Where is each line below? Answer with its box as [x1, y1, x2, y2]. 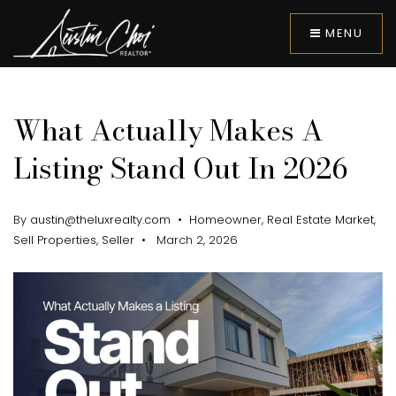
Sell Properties [13, 232, 96, 248]
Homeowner [189, 211, 262, 228]
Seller [102, 232, 134, 248]
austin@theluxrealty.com [30, 211, 171, 228]
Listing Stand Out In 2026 [13, 147, 347, 190]
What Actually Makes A [13, 109, 324, 152]
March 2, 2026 [153, 232, 238, 248]
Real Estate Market [267, 211, 374, 228]
